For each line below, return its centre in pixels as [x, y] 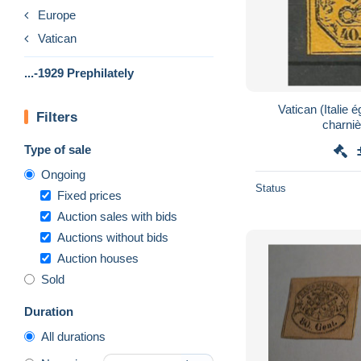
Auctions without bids [113, 237]
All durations [73, 336]
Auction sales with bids [117, 216]
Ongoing [63, 174]
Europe [57, 15]
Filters [57, 117]
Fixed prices [89, 195]
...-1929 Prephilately [79, 73]
